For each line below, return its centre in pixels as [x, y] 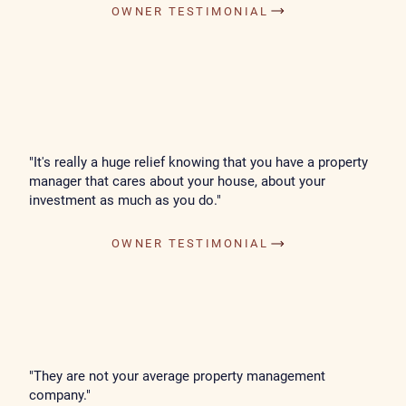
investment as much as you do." [126, 200]
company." [60, 395]
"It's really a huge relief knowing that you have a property [199, 162]
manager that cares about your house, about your [178, 181]
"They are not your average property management [178, 376]
